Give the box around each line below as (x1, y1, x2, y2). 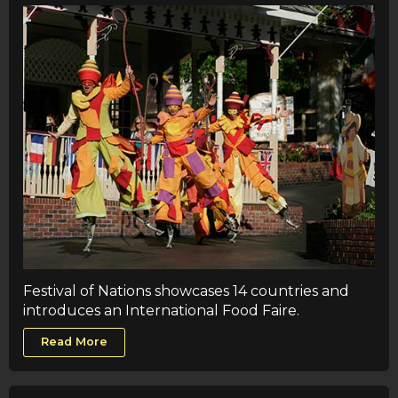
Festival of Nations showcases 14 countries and (23, 282, 349, 299)
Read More (41, 335, 108, 349)
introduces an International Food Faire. (23, 301, 299, 319)
